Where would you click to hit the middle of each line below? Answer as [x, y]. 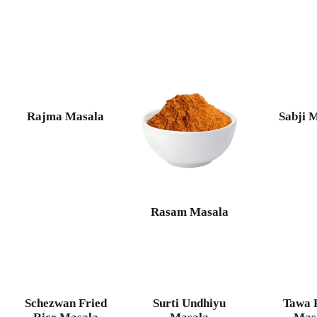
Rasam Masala [189, 212]
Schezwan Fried [65, 303]
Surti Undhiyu [190, 303]
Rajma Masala [66, 117]
